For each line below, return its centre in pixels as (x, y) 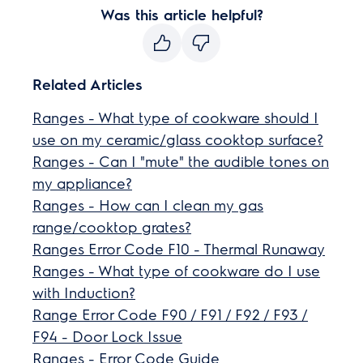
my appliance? (83, 183)
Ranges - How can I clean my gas (148, 205)
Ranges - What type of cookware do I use (177, 270)
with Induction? (84, 292)
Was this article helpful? (181, 14)
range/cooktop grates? (112, 226)
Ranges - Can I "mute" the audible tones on (181, 161)
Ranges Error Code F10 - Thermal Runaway (179, 248)
